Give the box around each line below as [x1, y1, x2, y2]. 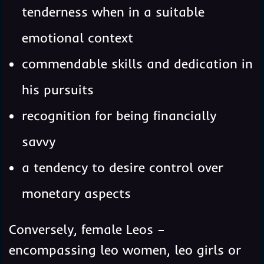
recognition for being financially [21, 107, 216, 124]
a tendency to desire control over [21, 159, 223, 176]
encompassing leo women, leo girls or [8, 242, 241, 259]
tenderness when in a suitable [21, 4, 204, 21]
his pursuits [21, 81, 94, 98]
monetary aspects [21, 185, 131, 202]
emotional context [21, 29, 133, 47]
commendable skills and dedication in [21, 55, 253, 72]
